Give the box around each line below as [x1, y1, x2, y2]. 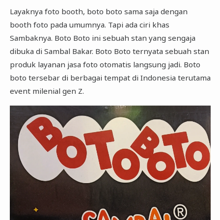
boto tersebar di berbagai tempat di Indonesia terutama [9, 73, 211, 83]
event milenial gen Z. [9, 86, 86, 96]
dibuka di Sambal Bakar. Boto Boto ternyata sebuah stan [9, 46, 209, 56]
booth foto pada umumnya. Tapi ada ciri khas [9, 20, 169, 30]
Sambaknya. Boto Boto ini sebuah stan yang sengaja [9, 33, 195, 43]
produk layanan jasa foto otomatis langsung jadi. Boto [9, 59, 200, 70]
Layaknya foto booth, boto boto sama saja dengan [9, 6, 188, 17]
